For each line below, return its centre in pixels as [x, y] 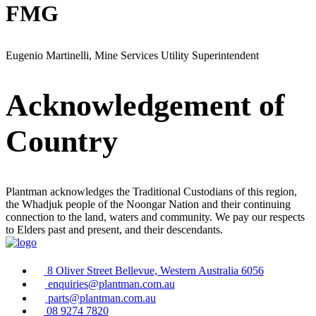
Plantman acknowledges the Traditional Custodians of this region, [151, 191]
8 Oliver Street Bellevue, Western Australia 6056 [155, 271]
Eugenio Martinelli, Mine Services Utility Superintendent [132, 55]
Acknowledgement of [145, 106]
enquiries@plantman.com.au [111, 284]
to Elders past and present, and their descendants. [114, 229]
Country [62, 142]
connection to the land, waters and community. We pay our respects [155, 217]
